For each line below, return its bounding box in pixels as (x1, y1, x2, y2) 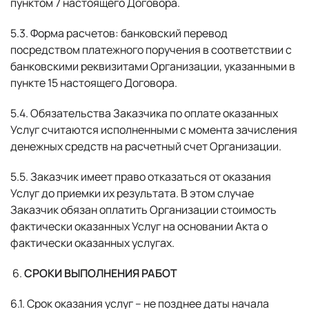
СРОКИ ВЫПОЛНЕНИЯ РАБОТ (24, 266, 177, 281)
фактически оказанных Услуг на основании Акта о (10, 219, 268, 234)
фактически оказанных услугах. (10, 235, 175, 250)
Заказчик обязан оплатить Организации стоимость (10, 202, 277, 217)
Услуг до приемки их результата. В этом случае (10, 186, 254, 201)
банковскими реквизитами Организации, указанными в (10, 59, 295, 74)
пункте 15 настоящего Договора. (10, 75, 177, 90)
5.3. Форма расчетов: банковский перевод (10, 26, 228, 41)
